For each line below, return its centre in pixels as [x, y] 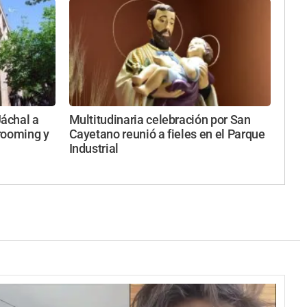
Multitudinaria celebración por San [160, 120]
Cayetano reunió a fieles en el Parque [167, 135]
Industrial [94, 149]
